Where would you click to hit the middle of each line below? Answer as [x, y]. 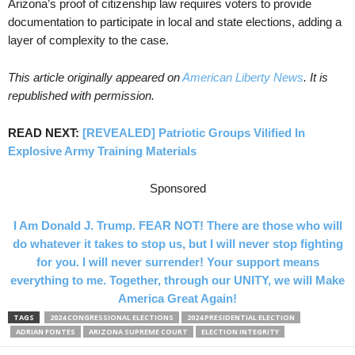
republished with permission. [81, 96]
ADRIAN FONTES [46, 332]
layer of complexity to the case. [88, 40]
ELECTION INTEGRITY [240, 332]
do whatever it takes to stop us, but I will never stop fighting [177, 244]
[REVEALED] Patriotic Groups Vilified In [194, 133]
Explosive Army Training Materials [102, 151]
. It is [316, 78]
